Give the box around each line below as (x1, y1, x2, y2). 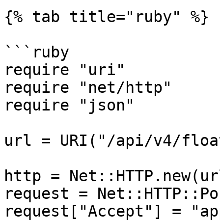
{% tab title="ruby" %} (4, 8, 209, 26)
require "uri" (4, 61, 125, 79)
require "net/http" (4, 79, 172, 96)
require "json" (4, 96, 135, 114)
